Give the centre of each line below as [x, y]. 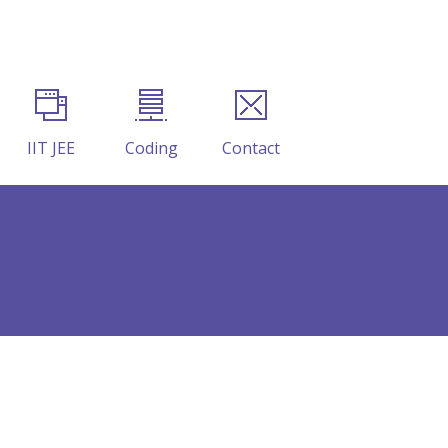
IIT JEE [51, 148]
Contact [251, 148]
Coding [151, 148]
